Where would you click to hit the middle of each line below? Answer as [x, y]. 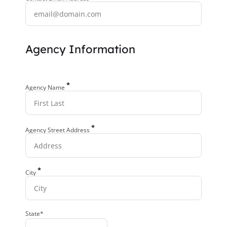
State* [34, 214]
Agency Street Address [58, 130]
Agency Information [80, 49]
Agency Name [46, 87]
